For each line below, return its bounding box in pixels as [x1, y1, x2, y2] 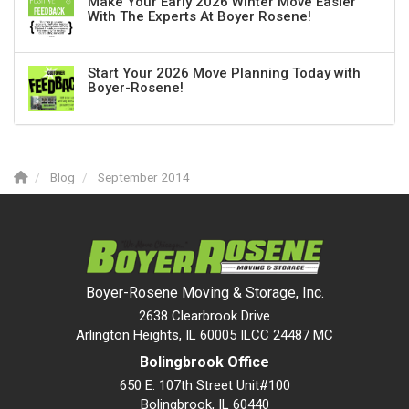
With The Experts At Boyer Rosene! [88, 8, 311, 26]
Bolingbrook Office [140, 353, 269, 372]
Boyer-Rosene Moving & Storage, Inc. [85, 284, 324, 302]
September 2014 [98, 170, 190, 185]
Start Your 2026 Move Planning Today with [88, 65, 361, 82]
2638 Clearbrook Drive [139, 308, 270, 325]
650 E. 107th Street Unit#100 [119, 377, 290, 394]
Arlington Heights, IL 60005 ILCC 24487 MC [76, 327, 333, 344]
